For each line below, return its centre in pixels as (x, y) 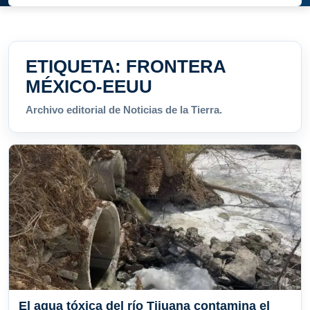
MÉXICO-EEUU (89, 87)
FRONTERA (176, 67)
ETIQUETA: (76, 67)
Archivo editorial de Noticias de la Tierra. (124, 110)
